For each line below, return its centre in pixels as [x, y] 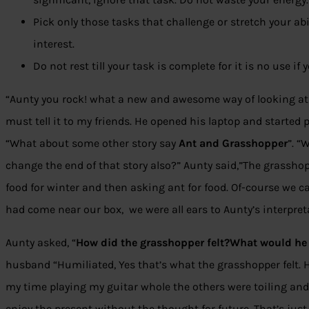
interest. [54, 44]
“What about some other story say [92, 143]
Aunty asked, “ [41, 243]
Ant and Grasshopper [233, 143]
